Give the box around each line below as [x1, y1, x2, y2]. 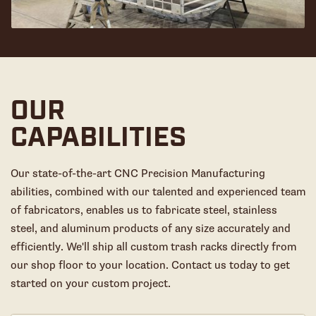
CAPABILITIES [11, 126, 186, 154]
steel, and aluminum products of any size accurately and [11, 221, 291, 236]
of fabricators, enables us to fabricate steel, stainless [11, 202, 277, 217]
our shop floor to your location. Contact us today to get [11, 257, 290, 272]
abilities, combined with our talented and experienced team [11, 184, 305, 199]
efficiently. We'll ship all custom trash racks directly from [11, 239, 296, 254]
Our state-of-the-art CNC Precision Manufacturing [11, 166, 265, 181]
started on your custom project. [11, 276, 171, 291]
